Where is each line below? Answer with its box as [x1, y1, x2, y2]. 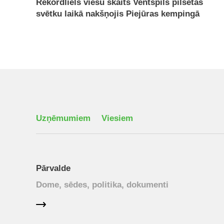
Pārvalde [36, 163, 70, 173]
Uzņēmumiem [36, 113, 90, 123]
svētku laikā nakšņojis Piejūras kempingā [36, 9, 199, 18]
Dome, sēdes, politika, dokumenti [36, 180, 168, 189]
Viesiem [101, 113, 133, 123]
